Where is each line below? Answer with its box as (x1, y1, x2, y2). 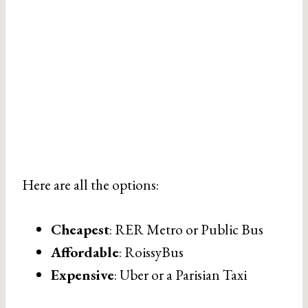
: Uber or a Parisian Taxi (114, 265, 247, 284)
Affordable (51, 243, 119, 261)
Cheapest (51, 220, 109, 239)
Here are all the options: (22, 175, 159, 194)
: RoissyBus (119, 243, 184, 261)
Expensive (51, 265, 114, 284)
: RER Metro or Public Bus (109, 220, 263, 239)
